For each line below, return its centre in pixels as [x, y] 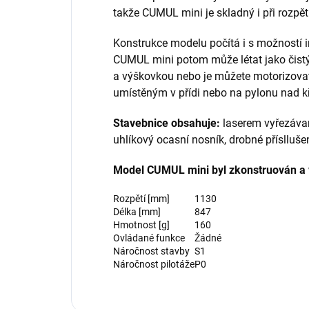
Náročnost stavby [151, 251]
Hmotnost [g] [141, 225]
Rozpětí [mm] [141, 199]
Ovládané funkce [149, 238]
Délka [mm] [137, 212]
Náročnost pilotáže [154, 265]
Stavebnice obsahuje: [167, 123]
